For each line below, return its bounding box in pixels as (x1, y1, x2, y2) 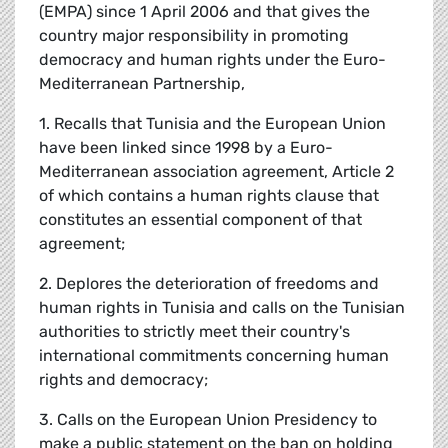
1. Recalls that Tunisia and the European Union (39, 114, 386, 134)
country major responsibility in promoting (39, 26, 349, 46)
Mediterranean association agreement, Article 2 (39, 162, 394, 182)
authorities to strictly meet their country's (39, 322, 350, 342)
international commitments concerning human (39, 346, 389, 366)
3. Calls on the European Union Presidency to (39, 410, 377, 430)
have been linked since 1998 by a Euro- (39, 138, 333, 158)
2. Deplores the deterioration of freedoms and (39, 274, 379, 294)
